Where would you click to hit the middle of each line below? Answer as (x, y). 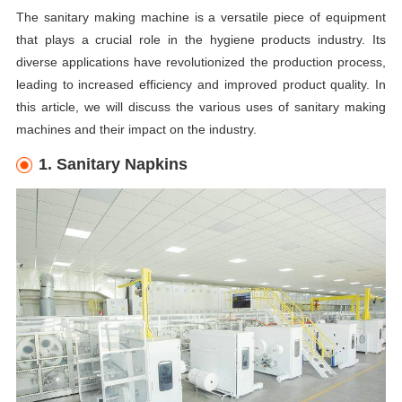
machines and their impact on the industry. (136, 130)
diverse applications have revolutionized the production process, (201, 62)
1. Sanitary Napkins (113, 165)
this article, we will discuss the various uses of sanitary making (201, 107)
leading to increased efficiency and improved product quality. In (201, 85)
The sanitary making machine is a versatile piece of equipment (201, 17)
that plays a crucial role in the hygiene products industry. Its (201, 40)
